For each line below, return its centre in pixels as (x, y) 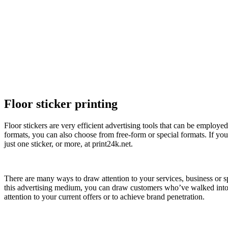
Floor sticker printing (61, 104)
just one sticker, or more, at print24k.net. (68, 144)
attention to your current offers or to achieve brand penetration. (104, 196)
